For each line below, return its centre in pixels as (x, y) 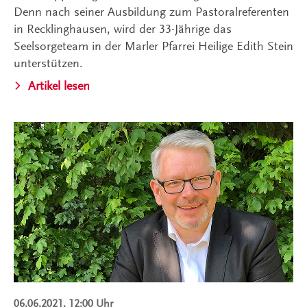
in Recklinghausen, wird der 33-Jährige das (123, 29)
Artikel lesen (59, 86)
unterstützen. (48, 63)
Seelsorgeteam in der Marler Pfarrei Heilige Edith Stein (153, 46)
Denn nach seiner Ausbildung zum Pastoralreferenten (151, 12)
